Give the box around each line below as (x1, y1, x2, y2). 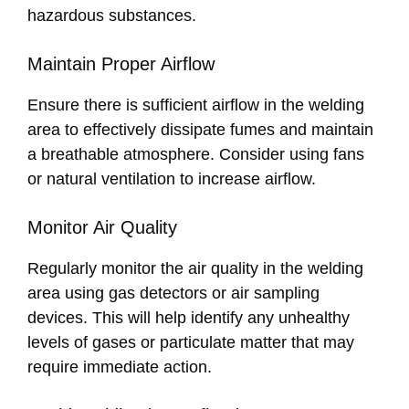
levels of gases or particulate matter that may (27, 333, 354, 352)
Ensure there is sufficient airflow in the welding (27, 96, 364, 115)
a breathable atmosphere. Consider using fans (27, 145, 364, 164)
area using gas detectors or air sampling (27, 284, 320, 303)
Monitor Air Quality (27, 217, 177, 238)
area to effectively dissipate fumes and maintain (27, 121, 373, 140)
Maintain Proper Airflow (27, 54, 215, 75)
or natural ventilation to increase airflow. (27, 170, 316, 189)
